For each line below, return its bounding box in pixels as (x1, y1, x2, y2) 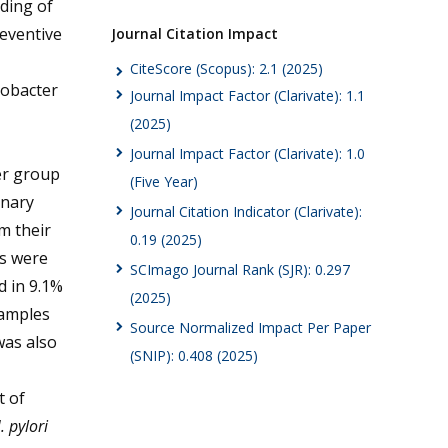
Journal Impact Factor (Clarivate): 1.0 (130, 144, 365, 164)
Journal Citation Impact (110, 23, 278, 43)
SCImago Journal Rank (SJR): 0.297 (130, 260, 350, 280)
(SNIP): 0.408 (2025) (130, 346, 258, 366)
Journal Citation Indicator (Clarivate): (130, 202, 362, 222)
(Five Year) (130, 172, 198, 192)
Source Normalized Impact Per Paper (130, 318, 371, 338)
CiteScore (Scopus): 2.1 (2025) (130, 58, 323, 78)
